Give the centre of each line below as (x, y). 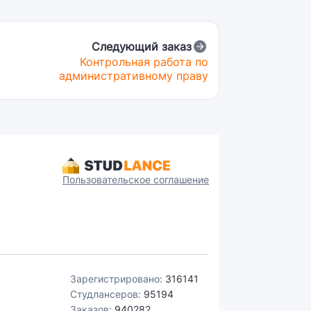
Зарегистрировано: (118, 279)
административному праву (134, 76)
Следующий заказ (142, 47)
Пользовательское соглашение (136, 179)
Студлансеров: (107, 294)
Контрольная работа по (144, 62)
